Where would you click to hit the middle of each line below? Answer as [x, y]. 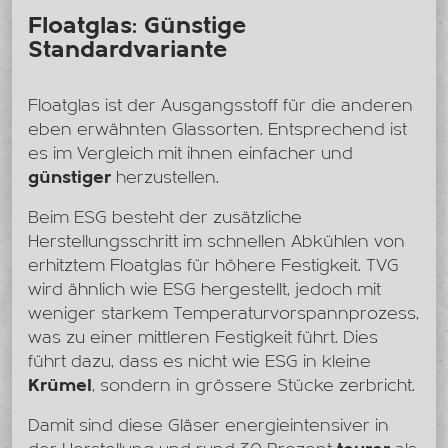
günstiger [69, 178]
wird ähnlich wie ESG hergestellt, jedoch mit [204, 290]
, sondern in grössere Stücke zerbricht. [253, 386]
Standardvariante [128, 50]
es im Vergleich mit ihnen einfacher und [190, 154]
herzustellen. [165, 178]
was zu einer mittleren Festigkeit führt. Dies [203, 338]
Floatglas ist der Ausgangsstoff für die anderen [220, 106]
